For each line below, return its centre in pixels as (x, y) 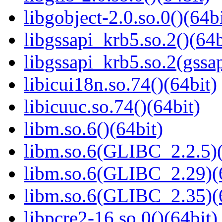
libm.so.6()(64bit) (93, 129)
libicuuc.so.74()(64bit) (112, 107)
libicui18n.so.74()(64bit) (120, 84)
